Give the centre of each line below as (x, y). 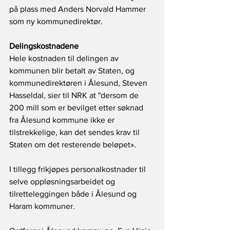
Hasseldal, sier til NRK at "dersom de (75, 95)
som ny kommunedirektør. (56, 22)
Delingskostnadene (44, 46)
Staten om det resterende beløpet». (74, 145)
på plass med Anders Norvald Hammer (79, 9)
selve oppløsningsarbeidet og (63, 182)
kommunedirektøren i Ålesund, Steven (79, 83)
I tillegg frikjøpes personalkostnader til (79, 169)
